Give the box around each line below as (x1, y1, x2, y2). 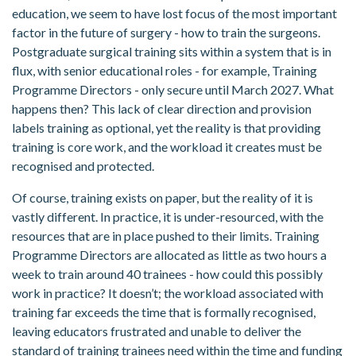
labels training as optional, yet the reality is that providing (12, 120, 321, 136)
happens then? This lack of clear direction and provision (12, 101, 311, 117)
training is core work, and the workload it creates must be (12, 139, 322, 155)
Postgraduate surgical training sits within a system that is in (12, 44, 331, 60)
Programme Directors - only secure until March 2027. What (12, 82, 334, 98)
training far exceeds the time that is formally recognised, (12, 304, 315, 320)
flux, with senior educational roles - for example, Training (12, 63, 317, 79)
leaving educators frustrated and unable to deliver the (12, 323, 301, 339)
